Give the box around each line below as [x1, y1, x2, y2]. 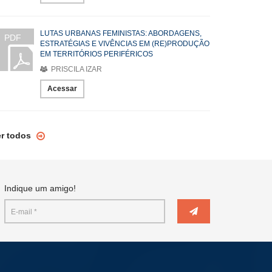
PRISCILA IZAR [49, 65, 102, 73]
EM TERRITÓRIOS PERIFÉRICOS [40, 50, 153, 58]
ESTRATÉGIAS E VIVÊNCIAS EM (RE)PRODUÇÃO [40, 39, 209, 48]
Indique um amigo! [4, 183, 76, 193]
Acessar [47, 84, 77, 93]
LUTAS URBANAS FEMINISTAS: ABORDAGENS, [40, 29, 202, 38]
